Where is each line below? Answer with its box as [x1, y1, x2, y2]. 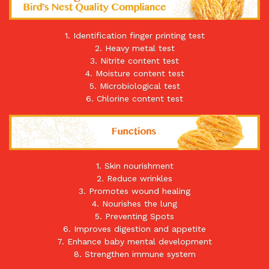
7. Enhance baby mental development [57, 237, 212, 247]
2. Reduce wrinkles [97, 174, 172, 184]
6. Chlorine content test [86, 93, 183, 103]
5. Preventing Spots [95, 211, 174, 222]
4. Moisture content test [85, 68, 184, 78]
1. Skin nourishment [95, 161, 174, 171]
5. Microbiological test [89, 80, 180, 91]
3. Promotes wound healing [79, 186, 190, 196]
